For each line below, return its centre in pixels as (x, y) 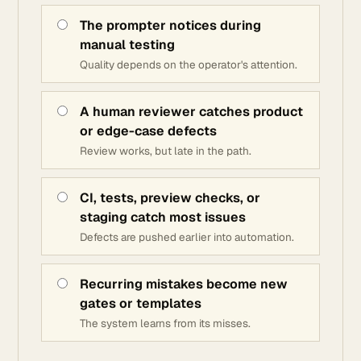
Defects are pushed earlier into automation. (187, 237)
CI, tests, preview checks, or (170, 198)
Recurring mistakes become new (184, 284)
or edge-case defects (148, 131)
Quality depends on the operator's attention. (189, 64)
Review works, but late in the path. (166, 151)
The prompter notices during (170, 25)
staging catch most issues (163, 217)
